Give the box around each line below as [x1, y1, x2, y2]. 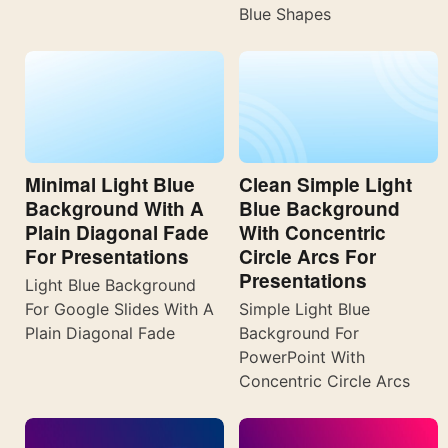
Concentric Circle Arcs [239, 371, 410, 392]
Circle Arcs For [239, 243, 376, 271]
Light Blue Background [25, 275, 196, 296]
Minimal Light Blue [25, 171, 195, 199]
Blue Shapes [239, 4, 331, 25]
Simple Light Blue [239, 299, 370, 320]
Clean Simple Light [239, 171, 412, 199]
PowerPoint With [239, 347, 365, 368]
